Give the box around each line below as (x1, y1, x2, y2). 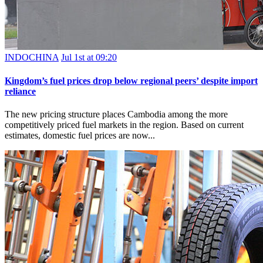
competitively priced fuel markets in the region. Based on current (5, 119, 244, 130)
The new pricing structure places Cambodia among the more (5, 109, 228, 119)
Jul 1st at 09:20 (61, 52, 117, 63)
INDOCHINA (5, 52, 59, 63)
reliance (5, 86, 36, 96)
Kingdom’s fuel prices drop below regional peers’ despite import (5, 75, 258, 86)
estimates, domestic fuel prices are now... (5, 130, 155, 140)
